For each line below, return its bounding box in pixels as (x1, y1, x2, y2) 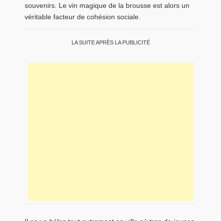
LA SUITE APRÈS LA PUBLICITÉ (71, 39, 150, 46)
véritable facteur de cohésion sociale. (25, 12, 141, 21)
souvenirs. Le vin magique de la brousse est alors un (25, 1, 189, 9)
